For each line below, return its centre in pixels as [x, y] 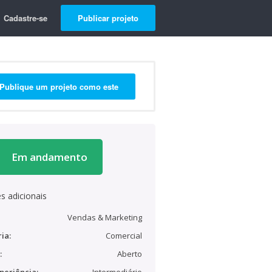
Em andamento [49, 157]
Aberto [130, 254]
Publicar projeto [108, 18]
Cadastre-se [25, 18]
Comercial [124, 236]
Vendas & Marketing [105, 217]
